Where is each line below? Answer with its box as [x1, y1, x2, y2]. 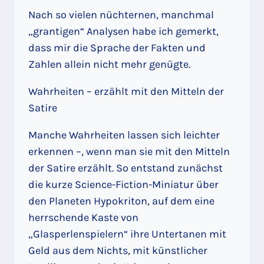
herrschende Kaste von [28, 210, 138, 224]
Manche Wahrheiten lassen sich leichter [28, 128, 220, 141]
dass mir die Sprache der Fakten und [28, 41, 206, 54]
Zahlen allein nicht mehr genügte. [28, 57, 190, 71]
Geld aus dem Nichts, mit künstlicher [28, 243, 207, 257]
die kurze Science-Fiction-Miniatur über [28, 177, 219, 191]
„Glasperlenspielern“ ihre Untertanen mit [28, 227, 226, 240]
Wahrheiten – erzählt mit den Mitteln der [28, 84, 224, 98]
